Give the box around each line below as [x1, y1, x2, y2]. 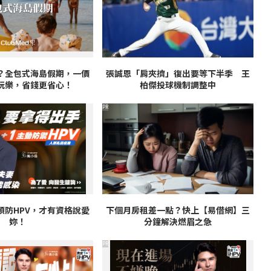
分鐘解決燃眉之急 [144, 215, 212, 228]
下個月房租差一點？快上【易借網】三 [106, 204, 250, 217]
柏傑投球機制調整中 [140, 79, 217, 91]
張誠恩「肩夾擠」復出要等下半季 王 [106, 67, 250, 80]
